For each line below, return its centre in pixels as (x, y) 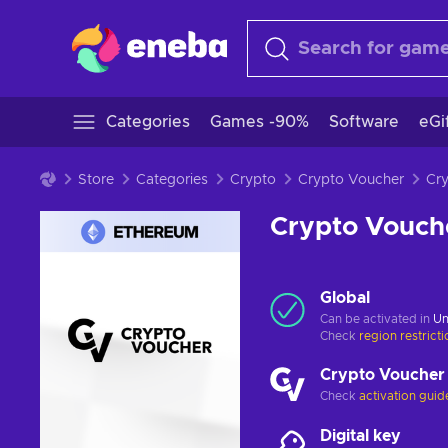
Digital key (360, 436)
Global (345, 298)
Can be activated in (376, 319)
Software (364, 122)
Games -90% (259, 122)
